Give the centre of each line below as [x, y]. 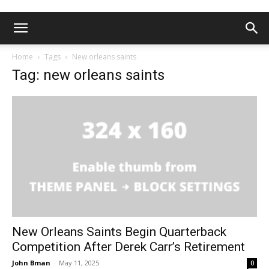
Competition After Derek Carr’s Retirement [128, 247]
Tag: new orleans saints [88, 75]
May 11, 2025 [79, 263]
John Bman [31, 263]
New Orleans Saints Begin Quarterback [119, 232]
